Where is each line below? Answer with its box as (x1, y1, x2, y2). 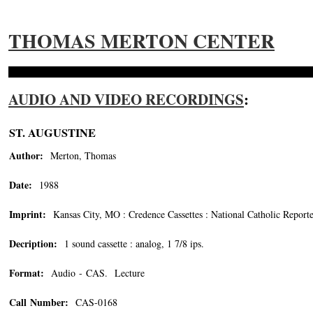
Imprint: (9, 207, 46, 221)
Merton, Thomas (43, 149, 116, 162)
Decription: (9, 236, 57, 251)
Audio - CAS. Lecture (44, 266, 145, 279)
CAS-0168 (68, 296, 121, 309)
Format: (9, 265, 44, 280)
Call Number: (9, 295, 68, 310)
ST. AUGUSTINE (9, 124, 96, 141)
